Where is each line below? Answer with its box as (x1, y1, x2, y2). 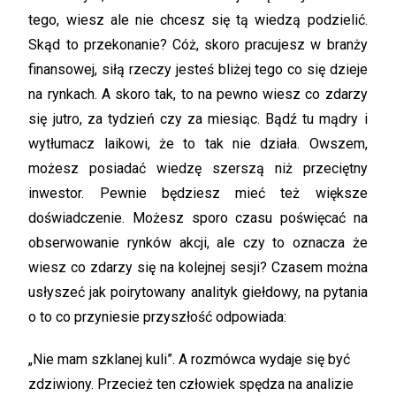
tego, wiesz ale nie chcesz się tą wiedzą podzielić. (28, 11, 368, 28)
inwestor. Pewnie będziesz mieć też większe (28, 185, 368, 202)
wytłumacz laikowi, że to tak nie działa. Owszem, (28, 135, 368, 152)
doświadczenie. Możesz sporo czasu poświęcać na (28, 209, 368, 226)
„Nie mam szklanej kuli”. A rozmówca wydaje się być (28, 351, 351, 368)
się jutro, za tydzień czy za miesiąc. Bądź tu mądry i (28, 110, 368, 127)
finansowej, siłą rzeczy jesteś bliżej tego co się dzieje (28, 61, 368, 78)
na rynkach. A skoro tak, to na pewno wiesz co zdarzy (28, 86, 368, 103)
